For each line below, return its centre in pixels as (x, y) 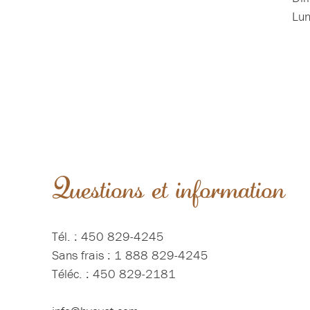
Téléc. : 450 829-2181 (114, 274)
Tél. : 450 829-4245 (108, 237)
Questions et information (168, 189)
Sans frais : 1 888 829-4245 (130, 255)
